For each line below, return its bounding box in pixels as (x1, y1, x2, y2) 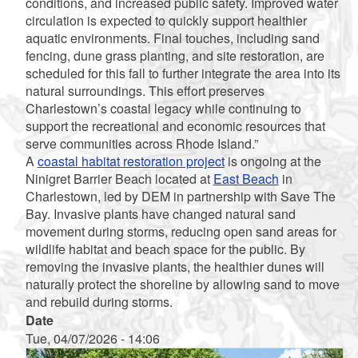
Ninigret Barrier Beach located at (25, 169, 213, 188)
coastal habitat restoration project (37, 151, 225, 170)
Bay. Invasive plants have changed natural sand (25, 204, 296, 223)
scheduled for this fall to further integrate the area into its (25, 63, 340, 82)
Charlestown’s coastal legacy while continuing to (25, 98, 301, 117)
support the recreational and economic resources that (25, 116, 325, 135)
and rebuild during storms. (25, 292, 173, 311)
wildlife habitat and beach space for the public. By (25, 239, 305, 258)
